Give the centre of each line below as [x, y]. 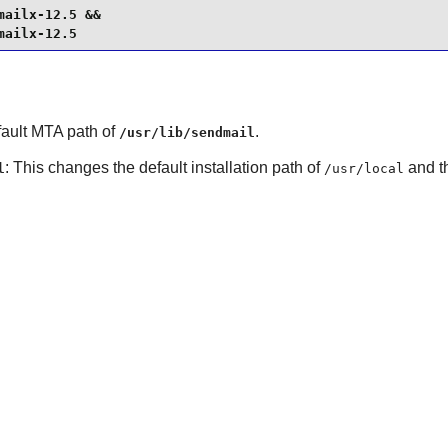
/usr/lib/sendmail [186, 132]
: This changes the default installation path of [164, 167]
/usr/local [363, 168]
